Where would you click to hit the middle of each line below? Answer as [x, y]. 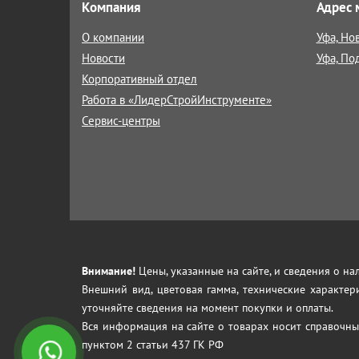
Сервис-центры [121, 121]
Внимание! [109, 271]
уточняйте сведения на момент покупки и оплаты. [208, 308]
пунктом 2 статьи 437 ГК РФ [153, 345]
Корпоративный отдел [139, 79]
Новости [103, 58]
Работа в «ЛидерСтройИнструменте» [177, 100]
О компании [113, 37]
